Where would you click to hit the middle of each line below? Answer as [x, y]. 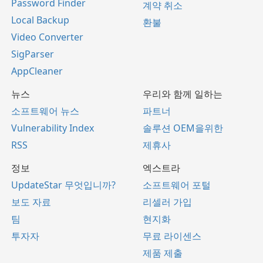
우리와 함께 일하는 [183, 94]
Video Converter [47, 37]
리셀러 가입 [167, 202]
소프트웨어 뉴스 [45, 111]
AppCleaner [37, 71]
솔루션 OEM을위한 [183, 128]
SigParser [33, 54]
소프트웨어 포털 [177, 185]
